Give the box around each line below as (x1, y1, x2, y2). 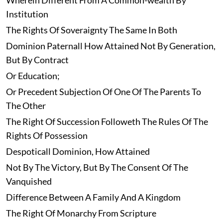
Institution (5, 8, 48, 20)
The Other (5, 100, 46, 111)
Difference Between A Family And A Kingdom (5, 192, 181, 203)
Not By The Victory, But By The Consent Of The (5, 162, 188, 173)
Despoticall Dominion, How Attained (5, 146, 150, 157)
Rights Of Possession (5, 130, 88, 141)
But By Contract (5, 54, 69, 66)
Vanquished (5, 176, 52, 187)
